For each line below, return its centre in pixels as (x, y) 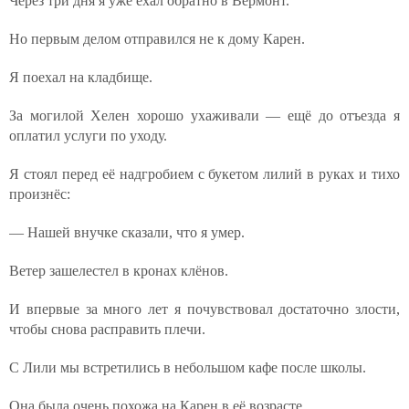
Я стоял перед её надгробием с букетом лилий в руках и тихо (204, 174)
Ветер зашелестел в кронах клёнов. (119, 271)
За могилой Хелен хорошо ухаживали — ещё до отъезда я (204, 115)
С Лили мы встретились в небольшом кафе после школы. (188, 367)
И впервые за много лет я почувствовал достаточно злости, (204, 309)
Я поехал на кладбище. (81, 77)
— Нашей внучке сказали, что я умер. (127, 232)
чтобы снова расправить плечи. (107, 329)
